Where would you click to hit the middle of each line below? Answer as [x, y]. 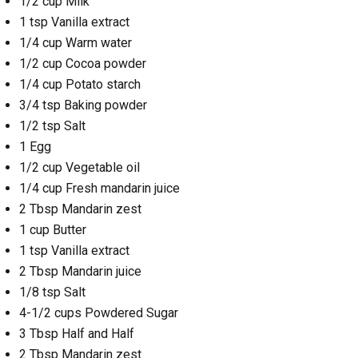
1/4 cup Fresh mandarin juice [99, 189]
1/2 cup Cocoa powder [83, 64]
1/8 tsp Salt [52, 292]
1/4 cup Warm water [76, 43]
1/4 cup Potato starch [80, 85]
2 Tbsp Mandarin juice [80, 272]
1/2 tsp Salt [52, 126]
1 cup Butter [53, 230]
